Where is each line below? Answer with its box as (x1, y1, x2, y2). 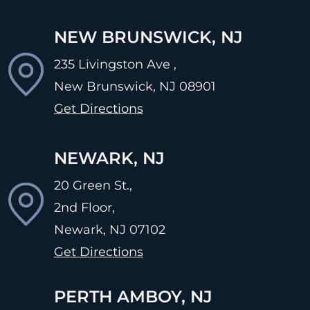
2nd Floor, (53, 199, 115, 215)
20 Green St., (53, 177, 132, 193)
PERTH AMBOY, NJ (53, 286, 212, 307)
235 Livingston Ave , (53, 56, 176, 72)
